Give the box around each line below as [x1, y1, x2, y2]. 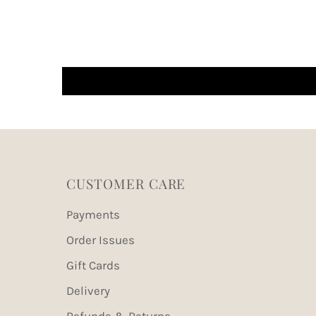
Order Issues [66, 233, 135, 248]
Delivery [66, 284, 111, 298]
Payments [66, 207, 121, 222]
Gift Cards [66, 258, 121, 273]
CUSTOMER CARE [66, 174, 186, 193]
